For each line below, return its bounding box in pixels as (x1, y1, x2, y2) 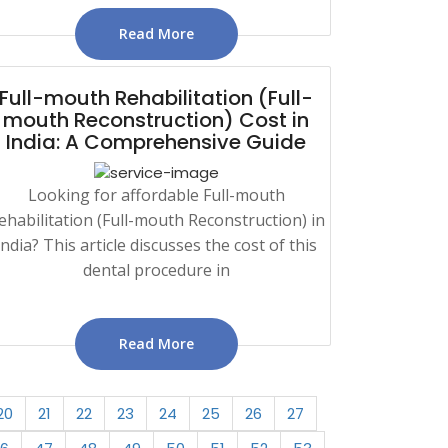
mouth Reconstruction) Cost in (3, 105, 309, 134)
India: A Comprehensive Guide (6, 127, 306, 156)
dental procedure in (82, 258, 230, 281)
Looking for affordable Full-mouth (27, 183, 285, 206)
